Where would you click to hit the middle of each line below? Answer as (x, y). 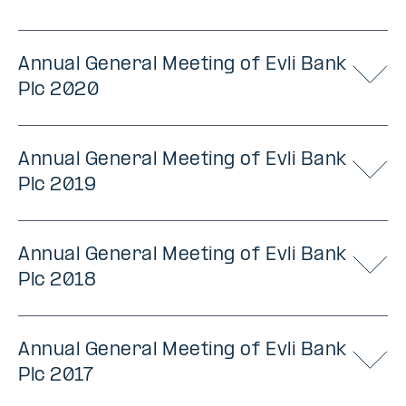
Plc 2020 (59, 91)
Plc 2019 (58, 186)
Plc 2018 (58, 281)
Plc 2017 (56, 376)
